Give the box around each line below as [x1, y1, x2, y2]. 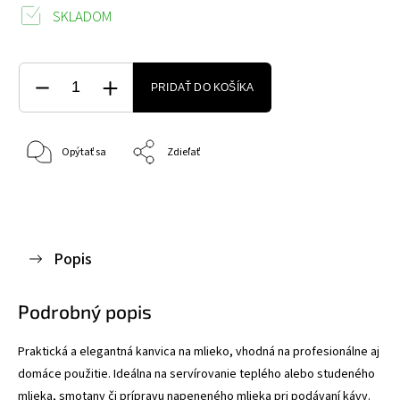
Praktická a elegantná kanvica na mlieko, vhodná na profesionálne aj [18, 342, 379, 361]
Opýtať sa [62, 145, 106, 160]
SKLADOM [50, 5, 112, 28]
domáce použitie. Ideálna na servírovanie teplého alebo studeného [18, 364, 375, 383]
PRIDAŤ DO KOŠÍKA [151, 80, 254, 94]
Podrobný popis [18, 299, 152, 322]
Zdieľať [167, 145, 200, 160]
